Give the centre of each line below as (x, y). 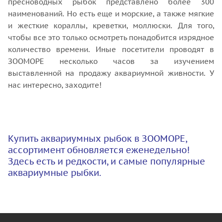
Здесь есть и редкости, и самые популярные (107, 161)
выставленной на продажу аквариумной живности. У (111, 73)
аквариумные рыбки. (55, 173)
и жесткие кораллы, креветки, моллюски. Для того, (111, 26)
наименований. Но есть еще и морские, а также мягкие (111, 14)
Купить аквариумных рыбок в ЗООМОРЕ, (97, 139)
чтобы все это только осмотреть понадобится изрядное (111, 37)
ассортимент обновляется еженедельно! (99, 150)
